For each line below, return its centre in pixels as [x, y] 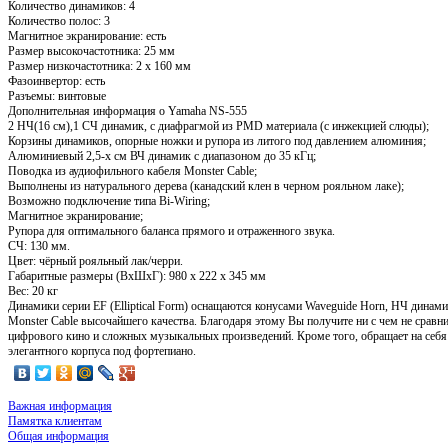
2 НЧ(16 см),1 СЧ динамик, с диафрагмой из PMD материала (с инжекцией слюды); [218, 125]
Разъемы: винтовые [57, 95]
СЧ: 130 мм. [39, 245]
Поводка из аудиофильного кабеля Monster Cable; [132, 170]
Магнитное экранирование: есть [87, 35]
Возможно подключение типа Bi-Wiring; [109, 200]
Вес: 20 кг [33, 290]
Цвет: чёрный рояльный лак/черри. [95, 260]
